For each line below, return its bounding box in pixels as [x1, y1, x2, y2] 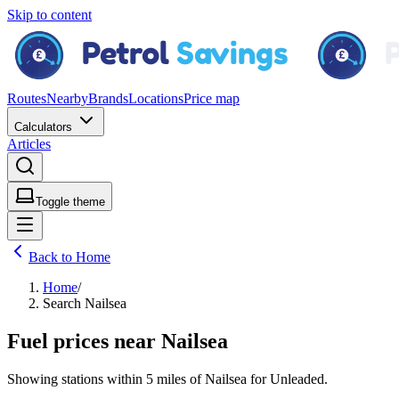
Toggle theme [36, 195, 105, 208]
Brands [88, 91, 128, 106]
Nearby [46, 91, 88, 106]
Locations [128, 91, 183, 106]
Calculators [14, 120, 76, 134]
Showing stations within [7, 370, 146, 387]
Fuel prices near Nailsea [7, 329, 228, 353]
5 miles [146, 370, 186, 387]
